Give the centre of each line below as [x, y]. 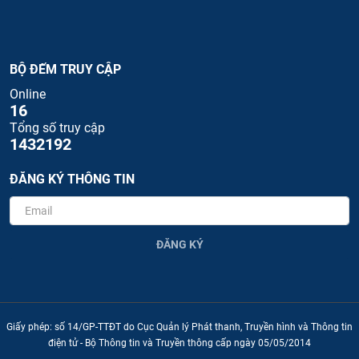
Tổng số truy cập [57, 127]
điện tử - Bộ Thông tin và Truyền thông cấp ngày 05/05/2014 [179, 343]
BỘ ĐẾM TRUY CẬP [65, 69]
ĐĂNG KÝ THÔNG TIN [72, 179]
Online [28, 94]
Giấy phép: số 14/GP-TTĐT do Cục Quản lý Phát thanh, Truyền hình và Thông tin [179, 327]
